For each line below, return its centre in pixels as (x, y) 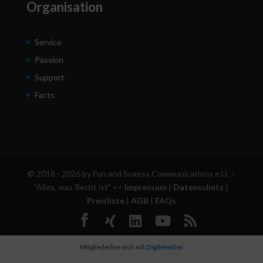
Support (49, 77)
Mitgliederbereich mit (113, 247)
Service (48, 42)
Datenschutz (199, 187)
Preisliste (105, 200)
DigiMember (165, 247)
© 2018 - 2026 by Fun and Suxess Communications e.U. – (131, 173)
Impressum (146, 187)
